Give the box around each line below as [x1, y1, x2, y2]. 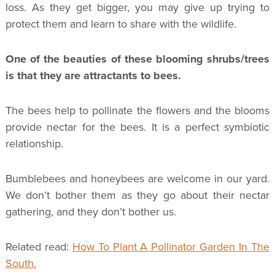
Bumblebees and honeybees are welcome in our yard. [5, 171, 270, 187]
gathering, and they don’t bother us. [5, 204, 176, 220]
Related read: [5, 239, 72, 255]
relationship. [5, 136, 63, 152]
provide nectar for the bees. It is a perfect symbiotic [5, 119, 270, 136]
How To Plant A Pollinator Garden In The [72, 239, 270, 255]
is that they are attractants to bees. [5, 68, 181, 84]
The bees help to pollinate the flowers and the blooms [5, 103, 270, 119]
